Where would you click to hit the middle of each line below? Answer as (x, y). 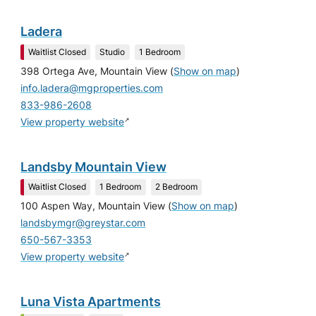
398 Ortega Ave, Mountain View (94, 72)
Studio (113, 52)
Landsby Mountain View (94, 166)
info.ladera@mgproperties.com (92, 89)
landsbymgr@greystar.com (83, 223)
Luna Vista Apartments (91, 301)
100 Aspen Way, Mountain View (93, 206)
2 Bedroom (176, 187)
